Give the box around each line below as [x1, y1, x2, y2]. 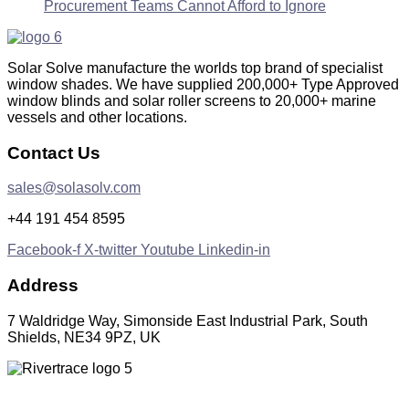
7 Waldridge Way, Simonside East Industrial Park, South [7, 312, 368, 329]
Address [7, 276, 79, 296]
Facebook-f [7, 242, 80, 258]
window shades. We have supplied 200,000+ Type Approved [7, 76, 399, 92]
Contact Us [7, 142, 100, 163]
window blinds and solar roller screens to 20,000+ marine [7, 92, 376, 109]
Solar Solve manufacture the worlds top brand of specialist [7, 59, 383, 76]
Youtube [141, 242, 194, 258]
